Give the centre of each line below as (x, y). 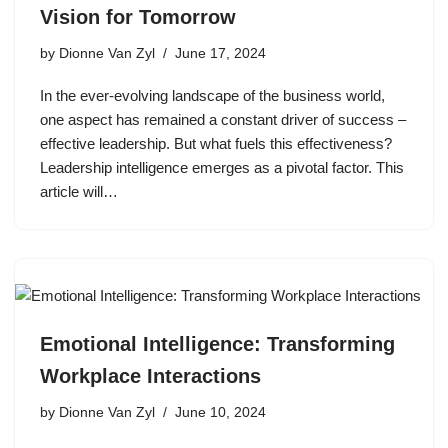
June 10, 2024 (220, 412)
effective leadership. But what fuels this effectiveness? (216, 143)
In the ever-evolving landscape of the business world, (212, 95)
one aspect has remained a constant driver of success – (223, 119)
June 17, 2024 (220, 53)
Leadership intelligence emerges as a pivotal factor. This (222, 167)
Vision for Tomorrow (138, 16)
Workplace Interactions (150, 375)
